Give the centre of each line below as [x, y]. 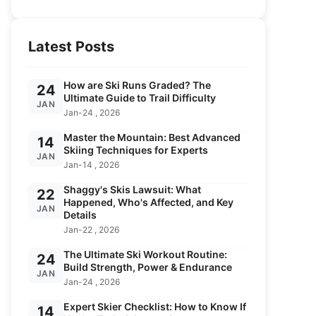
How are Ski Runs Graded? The [137, 85]
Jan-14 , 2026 [91, 165]
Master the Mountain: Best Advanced [152, 137]
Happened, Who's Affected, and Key [148, 202]
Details [80, 215]
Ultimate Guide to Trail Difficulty [140, 98]
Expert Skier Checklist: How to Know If [155, 306]
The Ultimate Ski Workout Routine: [145, 254]
